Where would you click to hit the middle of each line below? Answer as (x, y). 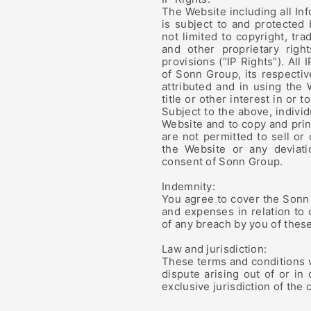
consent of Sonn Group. (222, 161)
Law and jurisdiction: (215, 249)
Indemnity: (188, 186)
